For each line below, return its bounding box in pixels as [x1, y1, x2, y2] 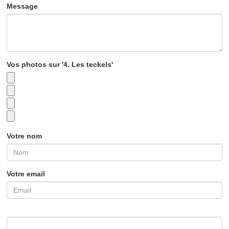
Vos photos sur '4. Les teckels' [7, 60, 113, 68]
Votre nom [7, 132, 42, 140]
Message [7, 2, 38, 10]
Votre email [7, 170, 45, 178]
